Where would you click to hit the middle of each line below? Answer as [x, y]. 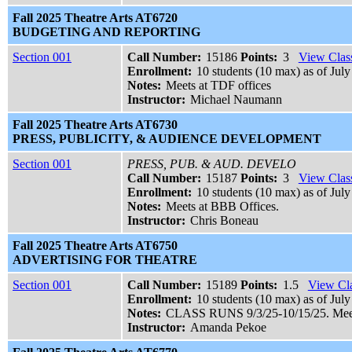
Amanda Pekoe [229, 328]
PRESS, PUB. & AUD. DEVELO [212, 164]
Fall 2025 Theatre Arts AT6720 [95, 18]
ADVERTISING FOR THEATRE [105, 260]
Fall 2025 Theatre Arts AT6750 [95, 246]
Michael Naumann [236, 100]
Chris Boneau [225, 221]
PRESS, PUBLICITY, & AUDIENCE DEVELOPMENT [167, 139]
